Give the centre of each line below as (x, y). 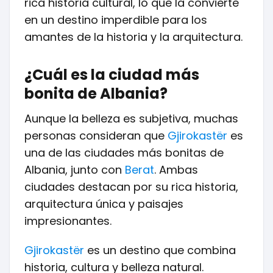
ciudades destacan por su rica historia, (131, 187)
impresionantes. (68, 221)
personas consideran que (96, 136)
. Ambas (176, 170)
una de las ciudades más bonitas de (124, 153)
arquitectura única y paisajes (104, 204)
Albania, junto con (75, 170)
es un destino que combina (160, 250)
